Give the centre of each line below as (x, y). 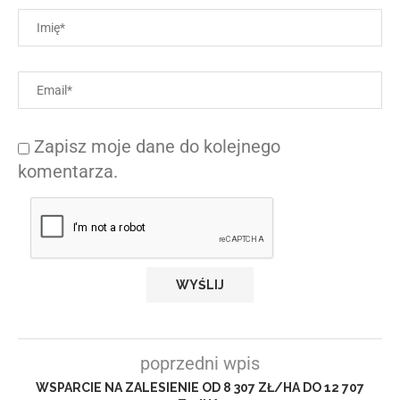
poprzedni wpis (200, 364)
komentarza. (68, 172)
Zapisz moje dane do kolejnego (157, 147)
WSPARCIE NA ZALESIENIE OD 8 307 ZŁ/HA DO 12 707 (200, 388)
